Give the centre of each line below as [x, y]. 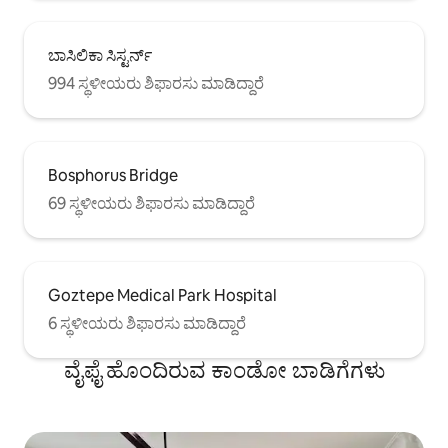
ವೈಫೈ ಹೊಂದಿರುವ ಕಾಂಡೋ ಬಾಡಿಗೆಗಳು [224, 371]
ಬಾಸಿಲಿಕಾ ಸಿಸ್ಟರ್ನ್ [100, 56]
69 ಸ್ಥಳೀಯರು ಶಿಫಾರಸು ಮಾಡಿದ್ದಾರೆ [151, 204]
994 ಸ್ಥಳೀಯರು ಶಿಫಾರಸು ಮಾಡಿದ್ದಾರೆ [156, 84]
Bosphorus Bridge [113, 176]
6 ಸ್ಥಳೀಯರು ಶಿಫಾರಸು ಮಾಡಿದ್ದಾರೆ [147, 324]
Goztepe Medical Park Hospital [162, 296]
